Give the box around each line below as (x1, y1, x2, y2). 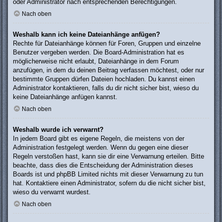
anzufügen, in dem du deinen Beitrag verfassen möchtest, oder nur (13, 66, 204, 74)
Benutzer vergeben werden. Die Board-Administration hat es (13, 49, 184, 56)
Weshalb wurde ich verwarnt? (13, 125, 104, 133)
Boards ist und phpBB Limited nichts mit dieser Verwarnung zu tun (13, 170, 203, 178)
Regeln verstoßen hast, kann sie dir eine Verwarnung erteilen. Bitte (13, 152, 204, 160)
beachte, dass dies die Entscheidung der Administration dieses (13, 161, 193, 169)
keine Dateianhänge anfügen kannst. (13, 93, 117, 101)
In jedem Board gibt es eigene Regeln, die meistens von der (13, 134, 184, 142)
